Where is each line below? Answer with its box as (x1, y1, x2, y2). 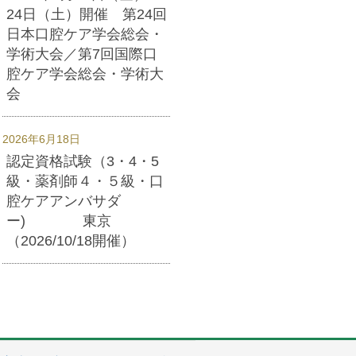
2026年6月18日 (2, 132, 80, 145)
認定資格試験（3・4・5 (6, 153, 159, 169)
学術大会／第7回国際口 (6, 45, 157, 62)
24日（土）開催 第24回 (6, 6, 167, 22)
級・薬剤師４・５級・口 (6, 172, 164, 189)
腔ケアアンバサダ (6, 192, 121, 209)
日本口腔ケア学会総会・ (6, 25, 164, 42)
